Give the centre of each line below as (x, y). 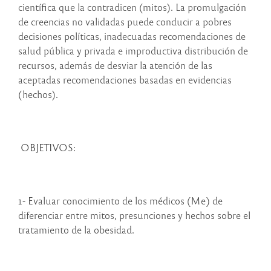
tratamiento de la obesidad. (76, 230)
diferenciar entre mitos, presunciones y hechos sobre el (134, 215)
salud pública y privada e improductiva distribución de (133, 51)
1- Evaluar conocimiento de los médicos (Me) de (120, 201)
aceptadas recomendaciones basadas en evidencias (125, 80)
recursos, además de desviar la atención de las (115, 65)
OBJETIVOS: (47, 148)
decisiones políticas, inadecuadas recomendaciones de (132, 36)
